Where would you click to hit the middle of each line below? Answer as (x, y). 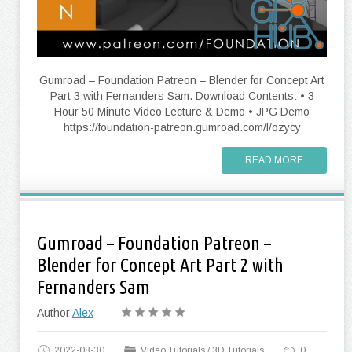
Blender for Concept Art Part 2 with (160, 265)
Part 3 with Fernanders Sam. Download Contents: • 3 (182, 96)
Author (55, 313)
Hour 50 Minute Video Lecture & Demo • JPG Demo (182, 112)
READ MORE (274, 160)
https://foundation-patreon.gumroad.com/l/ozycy (182, 127)
